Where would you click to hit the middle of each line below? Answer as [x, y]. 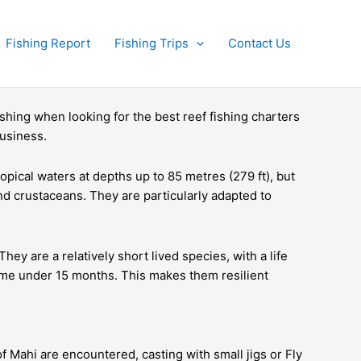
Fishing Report [48, 43]
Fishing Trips [151, 43]
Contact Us [259, 43]
